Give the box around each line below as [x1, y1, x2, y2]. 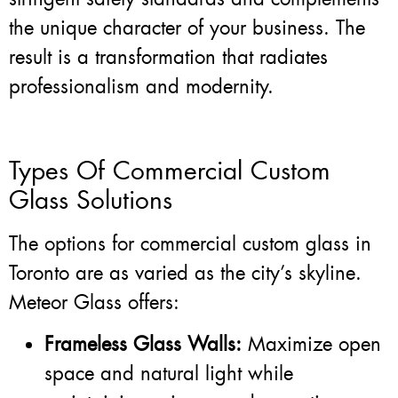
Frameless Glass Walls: [44, 331, 242, 358]
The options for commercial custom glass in [9, 230, 371, 257]
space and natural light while [44, 361, 293, 387]
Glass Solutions [9, 183, 172, 217]
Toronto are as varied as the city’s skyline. [9, 259, 362, 286]
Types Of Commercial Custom [9, 154, 330, 187]
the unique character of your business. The [9, 15, 365, 42]
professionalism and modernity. [9, 74, 274, 100]
